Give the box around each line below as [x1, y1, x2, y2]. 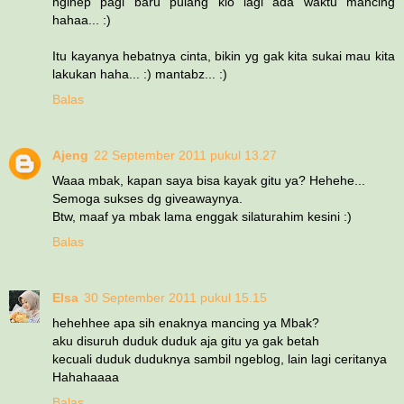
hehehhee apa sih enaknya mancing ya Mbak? [52, 315, 319, 330]
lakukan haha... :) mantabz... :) [52, 66, 227, 81]
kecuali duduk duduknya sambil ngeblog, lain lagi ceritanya [52, 351, 387, 366]
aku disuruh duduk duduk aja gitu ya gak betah [52, 333, 319, 348]
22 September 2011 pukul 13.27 [94, 147, 277, 162]
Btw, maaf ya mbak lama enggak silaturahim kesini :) [52, 208, 352, 224]
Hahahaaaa [52, 369, 119, 384]
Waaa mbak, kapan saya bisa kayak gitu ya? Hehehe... [52, 172, 365, 188]
